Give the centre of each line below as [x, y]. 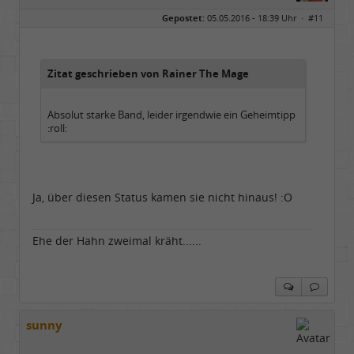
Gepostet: [183, 18]
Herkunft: [47, 20]
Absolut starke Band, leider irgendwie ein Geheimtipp [171, 115]
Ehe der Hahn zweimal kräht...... [117, 241]
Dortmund [112, 20]
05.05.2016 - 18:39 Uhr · [256, 18]
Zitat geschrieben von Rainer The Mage [148, 74]
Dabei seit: [49, 55]
